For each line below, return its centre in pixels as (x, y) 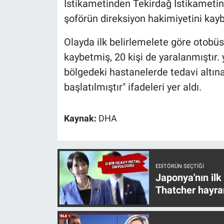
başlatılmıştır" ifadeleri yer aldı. (132, 87)
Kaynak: (81, 118)
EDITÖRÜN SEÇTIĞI (179, 166)
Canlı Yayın (49, 34)
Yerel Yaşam (51, 9)
